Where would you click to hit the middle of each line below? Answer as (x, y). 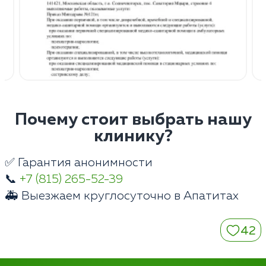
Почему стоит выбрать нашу (133, 120)
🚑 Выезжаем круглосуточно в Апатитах (122, 196)
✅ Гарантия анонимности (79, 162)
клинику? (133, 136)
